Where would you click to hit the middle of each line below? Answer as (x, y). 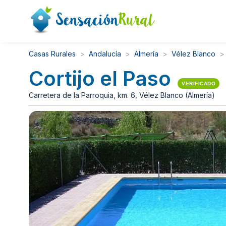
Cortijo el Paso (100, 79)
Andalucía (105, 54)
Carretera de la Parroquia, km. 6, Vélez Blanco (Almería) (122, 95)
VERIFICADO (199, 84)
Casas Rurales (52, 54)
